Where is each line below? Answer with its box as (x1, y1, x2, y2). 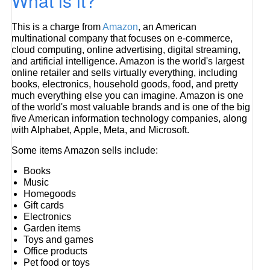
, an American (138, 22, 197, 32)
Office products (24, 246, 88, 256)
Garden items (24, 223, 81, 233)
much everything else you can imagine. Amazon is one (11, 90, 244, 101)
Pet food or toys (24, 257, 90, 268)
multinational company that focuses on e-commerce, (11, 33, 233, 43)
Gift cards (24, 200, 64, 210)
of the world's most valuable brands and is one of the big (11, 102, 251, 112)
